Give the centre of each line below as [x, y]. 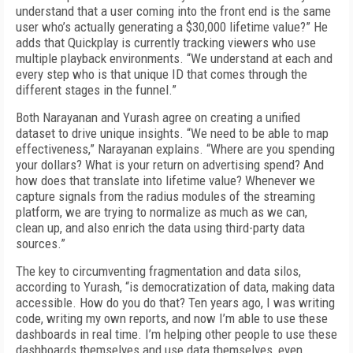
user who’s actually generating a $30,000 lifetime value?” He [172, 27]
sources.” [41, 243]
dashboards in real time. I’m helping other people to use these [176, 334]
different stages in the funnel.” [96, 90]
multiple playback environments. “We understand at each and [174, 58]
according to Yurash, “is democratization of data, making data [175, 287]
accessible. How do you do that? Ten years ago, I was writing [175, 303]
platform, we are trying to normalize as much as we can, [162, 212]
